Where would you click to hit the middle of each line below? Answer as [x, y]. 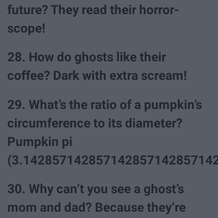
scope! [26, 28]
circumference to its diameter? [95, 123]
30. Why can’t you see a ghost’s [96, 189]
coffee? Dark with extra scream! [97, 76]
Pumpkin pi [40, 141]
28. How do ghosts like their [87, 57]
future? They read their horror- [93, 10]
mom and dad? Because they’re [97, 207]
